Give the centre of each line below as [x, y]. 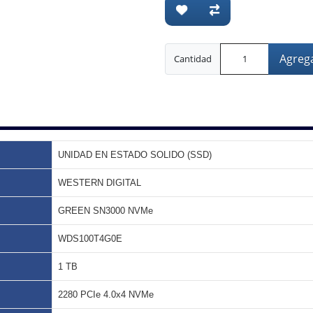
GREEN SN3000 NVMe [105, 211]
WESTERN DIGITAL [100, 183]
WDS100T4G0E [90, 239]
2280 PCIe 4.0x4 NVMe [106, 294]
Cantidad [193, 59]
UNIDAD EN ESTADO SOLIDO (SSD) [135, 155]
